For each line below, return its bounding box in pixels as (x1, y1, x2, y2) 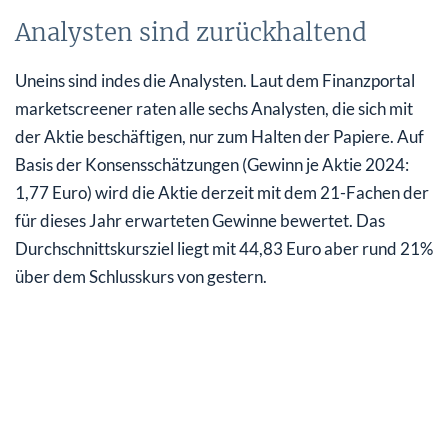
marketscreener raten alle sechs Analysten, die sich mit (15, 97, 413, 119)
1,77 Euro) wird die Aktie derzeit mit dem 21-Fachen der (15, 181, 429, 203)
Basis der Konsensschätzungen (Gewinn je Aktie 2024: (15, 153, 409, 175)
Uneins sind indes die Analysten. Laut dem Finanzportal (15, 69, 415, 91)
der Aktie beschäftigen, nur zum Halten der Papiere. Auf (15, 125, 424, 147)
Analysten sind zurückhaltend (15, 16, 367, 48)
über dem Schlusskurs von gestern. (15, 265, 267, 287)
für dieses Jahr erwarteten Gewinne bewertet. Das (15, 209, 385, 231)
